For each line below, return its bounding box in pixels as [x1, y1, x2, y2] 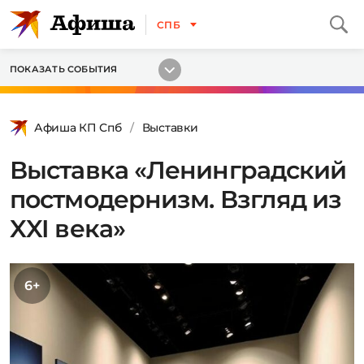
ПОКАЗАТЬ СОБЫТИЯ [10, 63, 118, 75]
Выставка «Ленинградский [10, 155, 347, 185]
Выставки [141, 120, 198, 135]
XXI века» [10, 214, 125, 244]
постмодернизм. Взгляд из [10, 184, 342, 214]
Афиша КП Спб [34, 120, 122, 135]
